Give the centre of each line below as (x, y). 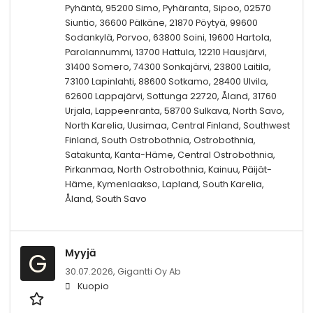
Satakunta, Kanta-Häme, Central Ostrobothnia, (170, 154)
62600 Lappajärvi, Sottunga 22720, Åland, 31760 (171, 96)
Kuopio (93, 286)
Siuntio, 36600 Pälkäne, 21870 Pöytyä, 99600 (161, 22)
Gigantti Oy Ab (149, 271)
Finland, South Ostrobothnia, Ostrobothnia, (160, 140)
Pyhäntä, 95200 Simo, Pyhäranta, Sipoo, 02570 (168, 8)
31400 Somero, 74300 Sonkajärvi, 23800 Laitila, (168, 66)
